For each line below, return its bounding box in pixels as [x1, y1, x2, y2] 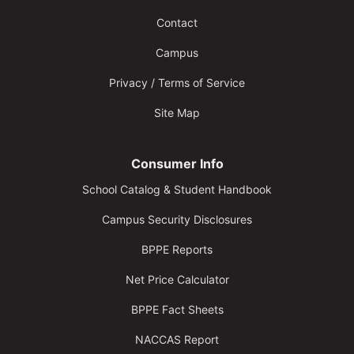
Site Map [154, 106, 200, 119]
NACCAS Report [135, 333, 219, 346]
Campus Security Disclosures [102, 213, 252, 226]
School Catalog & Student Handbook [82, 183, 272, 196]
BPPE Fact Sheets [130, 303, 224, 316]
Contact [156, 16, 198, 29]
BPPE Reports [141, 243, 213, 256]
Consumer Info [130, 156, 224, 171]
